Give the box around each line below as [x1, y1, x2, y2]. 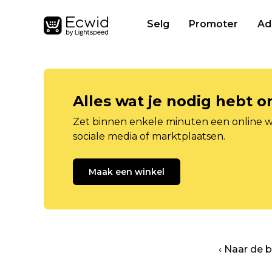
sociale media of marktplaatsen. [73, 131, 225, 142]
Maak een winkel [89, 166, 165, 177]
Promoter [189, 18, 238, 30]
